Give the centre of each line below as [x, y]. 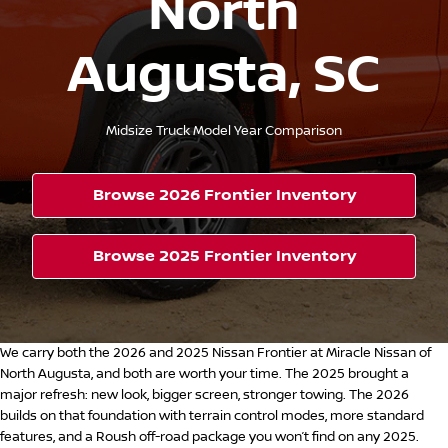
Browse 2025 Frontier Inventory [224, 256]
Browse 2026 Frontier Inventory [224, 195]
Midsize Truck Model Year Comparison [224, 131]
